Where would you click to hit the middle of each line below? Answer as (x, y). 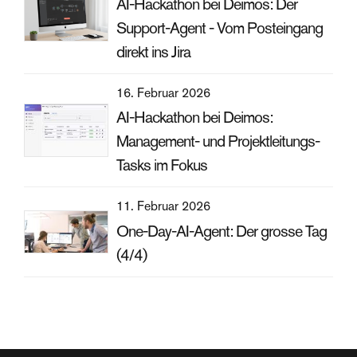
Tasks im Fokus (162, 165)
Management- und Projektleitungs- (218, 141)
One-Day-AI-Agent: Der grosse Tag (222, 231)
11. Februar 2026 (164, 206)
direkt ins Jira (154, 52)
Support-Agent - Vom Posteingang (220, 28)
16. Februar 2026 (164, 93)
